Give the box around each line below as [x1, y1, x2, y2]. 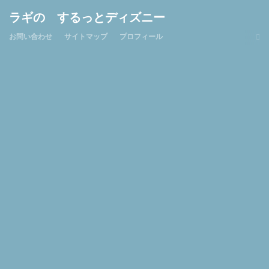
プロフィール [119, 33, 163, 40]
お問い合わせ [9, 33, 52, 40]
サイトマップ [64, 33, 107, 40]
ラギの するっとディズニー [9, 12, 165, 24]
